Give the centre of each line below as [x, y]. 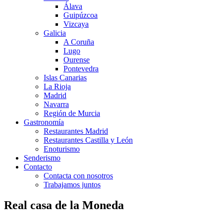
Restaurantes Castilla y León [88, 140]
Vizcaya [76, 24]
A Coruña [79, 42]
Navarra [56, 104]
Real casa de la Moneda [64, 205]
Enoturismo [62, 149]
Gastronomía [44, 122]
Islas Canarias [65, 77]
